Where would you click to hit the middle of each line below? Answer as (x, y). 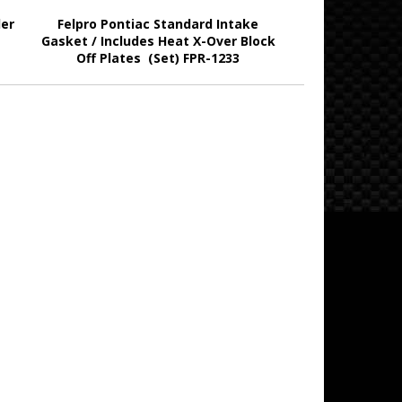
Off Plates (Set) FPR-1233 (158, 58)
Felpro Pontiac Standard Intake (158, 24)
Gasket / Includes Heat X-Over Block (158, 41)
